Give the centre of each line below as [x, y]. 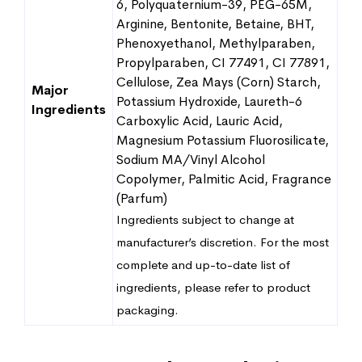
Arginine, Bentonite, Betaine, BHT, [215, 24]
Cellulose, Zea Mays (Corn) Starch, [219, 82]
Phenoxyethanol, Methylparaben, [216, 43]
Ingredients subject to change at [205, 219]
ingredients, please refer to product [213, 287]
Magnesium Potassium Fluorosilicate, [223, 140]
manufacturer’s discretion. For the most [223, 242]
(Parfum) [142, 198]
